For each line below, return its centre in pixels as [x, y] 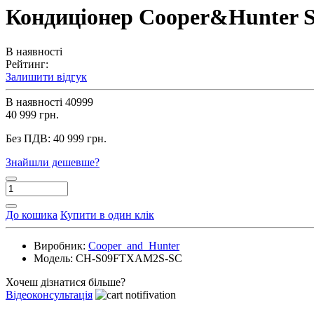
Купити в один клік [107, 214]
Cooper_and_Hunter [134, 245]
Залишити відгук [46, 76]
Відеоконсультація [49, 294]
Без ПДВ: [29, 138]
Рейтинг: [27, 64]
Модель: [53, 258]
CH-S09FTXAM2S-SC [129, 258]
